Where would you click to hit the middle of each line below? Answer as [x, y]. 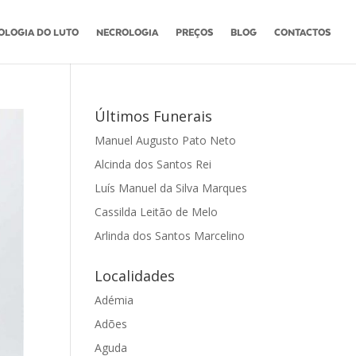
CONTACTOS [302, 32]
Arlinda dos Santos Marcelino [170, 236]
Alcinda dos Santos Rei [153, 164]
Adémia [114, 300]
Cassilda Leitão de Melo [157, 212]
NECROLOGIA [127, 32]
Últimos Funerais [154, 116]
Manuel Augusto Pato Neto [166, 140]
